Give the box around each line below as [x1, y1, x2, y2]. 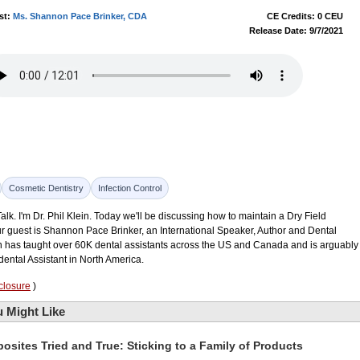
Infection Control [98, 183, 162, 193]
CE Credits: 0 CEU [267, 11, 343, 21]
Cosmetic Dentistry [9, 183, 84, 193]
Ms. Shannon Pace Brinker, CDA [13, 11, 147, 21]
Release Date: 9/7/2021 [249, 26, 343, 35]
